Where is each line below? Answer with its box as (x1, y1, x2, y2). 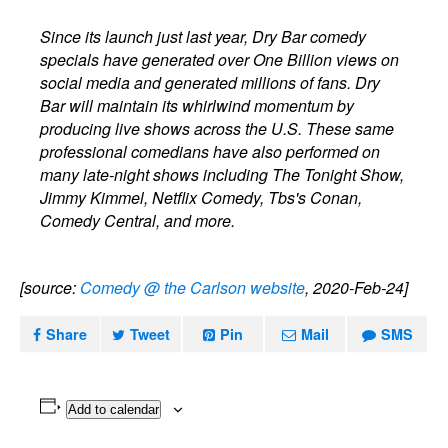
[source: (20, 276, 80, 299)
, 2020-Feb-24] (305, 276, 408, 299)
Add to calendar (67, 402, 159, 417)
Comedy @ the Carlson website (80, 276, 305, 299)
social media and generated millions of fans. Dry (40, 71, 381, 94)
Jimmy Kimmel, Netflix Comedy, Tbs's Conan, (40, 186, 363, 209)
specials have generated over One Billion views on (40, 48, 400, 71)
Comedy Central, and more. (40, 209, 236, 232)
